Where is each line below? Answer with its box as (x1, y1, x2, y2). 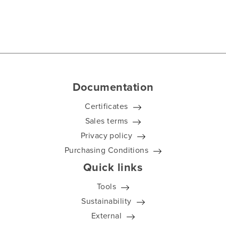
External (91, 210, 122, 222)
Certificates (85, 100, 128, 112)
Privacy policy (80, 130, 133, 142)
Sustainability (81, 195, 132, 207)
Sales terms (85, 115, 128, 127)
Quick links (83, 159, 143, 176)
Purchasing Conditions (64, 144, 149, 156)
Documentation (72, 79, 154, 95)
